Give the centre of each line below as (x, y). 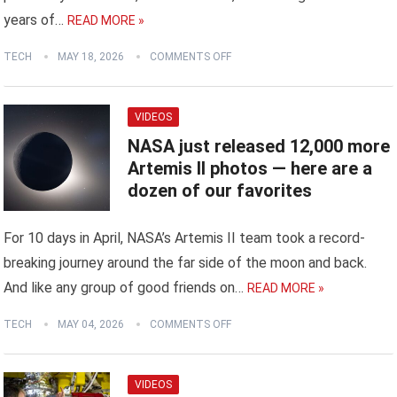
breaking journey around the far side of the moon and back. (186, 263)
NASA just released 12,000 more (259, 147)
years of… (34, 20)
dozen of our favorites (220, 191)
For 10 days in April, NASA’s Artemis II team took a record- (185, 238)
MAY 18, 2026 (91, 57)
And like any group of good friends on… (124, 288)
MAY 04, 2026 (91, 325)
